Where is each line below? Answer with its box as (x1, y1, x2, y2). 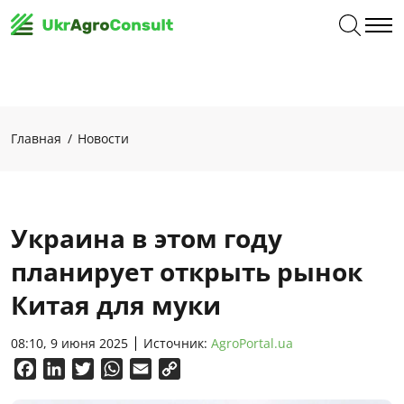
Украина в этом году (11, 221, 282, 255)
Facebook (36, 359, 101, 379)
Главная (11, 130, 61, 147)
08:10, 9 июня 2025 (11, 335, 128, 352)
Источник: (143, 335, 211, 352)
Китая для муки (11, 288, 221, 322)
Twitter (94, 359, 142, 379)
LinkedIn (65, 359, 122, 379)
